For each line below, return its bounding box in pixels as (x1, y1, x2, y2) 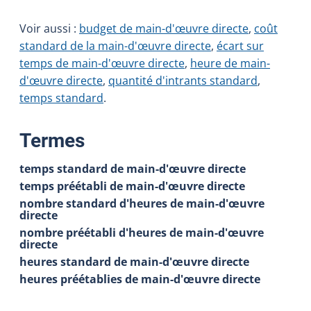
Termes (19, 128, 85, 152)
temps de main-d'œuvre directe (19, 55, 185, 71)
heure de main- (190, 55, 270, 71)
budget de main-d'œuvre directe (79, 20, 249, 36)
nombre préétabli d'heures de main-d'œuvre (19, 224, 264, 240)
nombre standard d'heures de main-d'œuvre (19, 195, 264, 211)
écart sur (217, 37, 264, 53)
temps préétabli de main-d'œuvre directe (19, 178, 245, 194)
